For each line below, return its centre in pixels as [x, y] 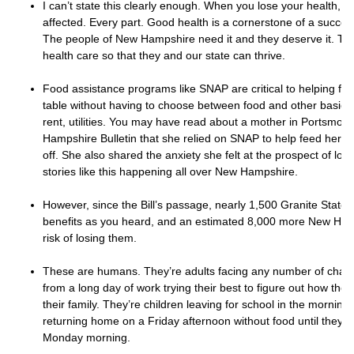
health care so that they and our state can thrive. [164, 55]
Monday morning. [87, 337]
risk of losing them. [90, 238]
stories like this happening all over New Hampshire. [170, 171]
